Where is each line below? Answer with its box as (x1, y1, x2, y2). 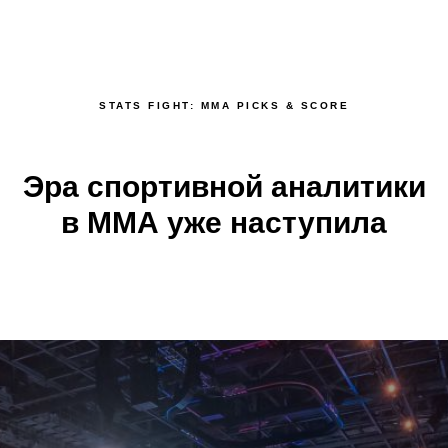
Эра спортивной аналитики (22, 170, 426, 203)
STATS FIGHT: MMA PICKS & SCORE (99, 100, 349, 111)
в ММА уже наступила (61, 206, 387, 239)
